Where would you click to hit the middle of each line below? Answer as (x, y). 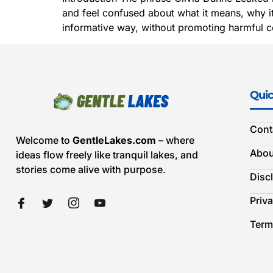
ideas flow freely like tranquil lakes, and (107, 154)
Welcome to (44, 140)
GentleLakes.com (114, 140)
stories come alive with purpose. (91, 169)
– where (175, 140)
